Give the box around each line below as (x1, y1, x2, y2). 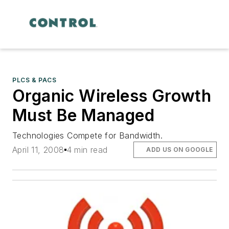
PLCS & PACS (12, 76, 57, 84)
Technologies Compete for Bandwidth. (12, 130, 163, 141)
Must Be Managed (12, 105, 154, 125)
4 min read (66, 144, 108, 155)
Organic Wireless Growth (12, 85, 212, 106)
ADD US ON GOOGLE (146, 145, 213, 153)
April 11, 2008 (12, 144, 64, 155)
